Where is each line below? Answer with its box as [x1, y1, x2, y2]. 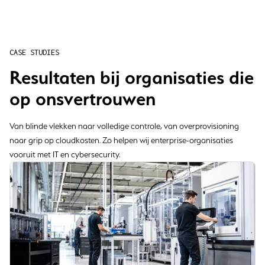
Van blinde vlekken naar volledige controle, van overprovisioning [9, 121, 239, 131]
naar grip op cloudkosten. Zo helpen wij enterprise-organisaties [9, 135, 233, 145]
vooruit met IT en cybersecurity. [9, 150, 120, 159]
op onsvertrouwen [9, 88, 156, 110]
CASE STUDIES [9, 48, 59, 57]
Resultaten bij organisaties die [9, 66, 254, 89]
